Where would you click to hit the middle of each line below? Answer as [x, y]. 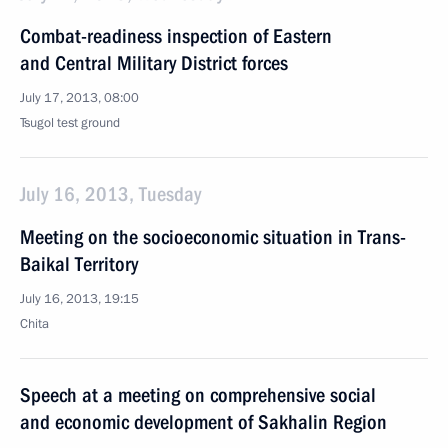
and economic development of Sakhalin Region [203, 422]
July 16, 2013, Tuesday [110, 194]
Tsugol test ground [70, 123]
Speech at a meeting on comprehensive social [198, 395]
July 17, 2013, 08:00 [79, 98]
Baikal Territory [79, 264]
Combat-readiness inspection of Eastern [176, 36]
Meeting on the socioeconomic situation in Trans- [213, 237]
